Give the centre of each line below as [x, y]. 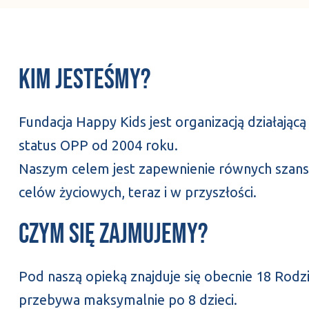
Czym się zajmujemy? [113, 235]
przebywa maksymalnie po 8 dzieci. [128, 300]
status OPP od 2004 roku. [98, 145]
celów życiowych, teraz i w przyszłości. [137, 192]
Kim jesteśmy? [84, 80]
